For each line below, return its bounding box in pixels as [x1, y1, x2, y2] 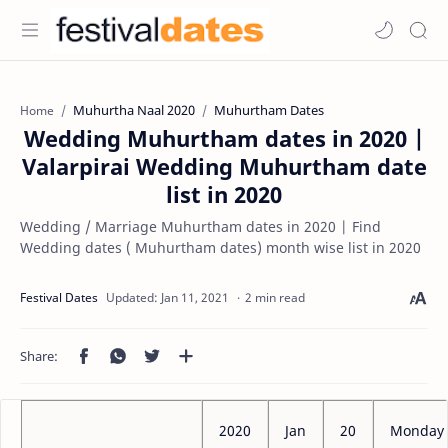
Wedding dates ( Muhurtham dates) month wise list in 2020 [20, 238, 421, 257]
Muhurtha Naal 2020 [73, 101, 195, 119]
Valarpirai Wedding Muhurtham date [21, 151, 427, 181]
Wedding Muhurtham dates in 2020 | [23, 123, 425, 153]
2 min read [245, 289, 305, 306]
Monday [390, 421, 444, 440]
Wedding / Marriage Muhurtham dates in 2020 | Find [20, 217, 381, 236]
